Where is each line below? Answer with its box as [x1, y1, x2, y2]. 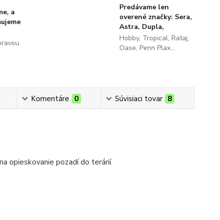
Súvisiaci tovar [114, 94, 163, 104]
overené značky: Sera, [119, 12, 192, 22]
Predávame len [119, 2, 169, 12]
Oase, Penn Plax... [119, 43, 175, 53]
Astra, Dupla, [119, 22, 164, 31]
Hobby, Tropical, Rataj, [119, 33, 189, 43]
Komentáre [30, 94, 69, 104]
